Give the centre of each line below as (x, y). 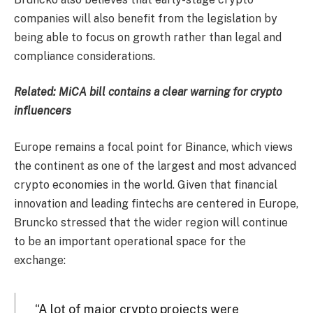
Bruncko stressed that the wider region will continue (151, 222)
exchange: (40, 260)
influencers (43, 111)
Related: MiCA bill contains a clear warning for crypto (148, 92)
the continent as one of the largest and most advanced (155, 166)
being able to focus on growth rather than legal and (148, 37)
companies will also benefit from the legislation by (146, 18)
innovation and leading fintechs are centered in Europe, (156, 203)
